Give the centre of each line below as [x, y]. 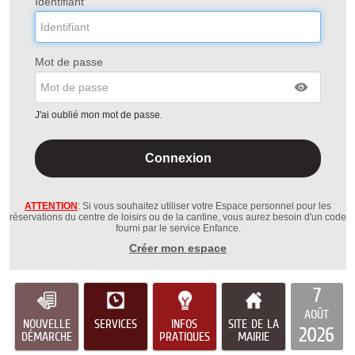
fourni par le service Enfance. [178, 229]
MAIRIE [253, 337]
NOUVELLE [46, 324]
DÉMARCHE [46, 337]
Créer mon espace [178, 248]
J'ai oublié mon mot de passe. [99, 115]
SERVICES [115, 324]
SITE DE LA [253, 324]
